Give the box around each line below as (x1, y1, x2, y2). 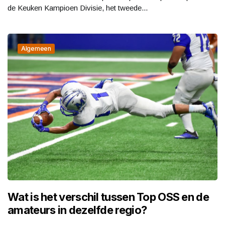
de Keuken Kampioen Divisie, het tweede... (8, 3, 148, 12)
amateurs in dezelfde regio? (8, 203, 147, 217)
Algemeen (21, 44, 51, 52)
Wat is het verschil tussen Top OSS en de (8, 190, 209, 204)
